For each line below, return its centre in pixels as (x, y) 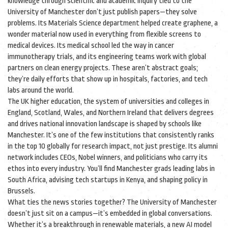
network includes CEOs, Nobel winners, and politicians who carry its (108, 158)
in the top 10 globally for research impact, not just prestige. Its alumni (113, 146)
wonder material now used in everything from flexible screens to (104, 34)
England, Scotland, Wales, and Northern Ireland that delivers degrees (111, 113)
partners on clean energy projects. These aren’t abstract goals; (103, 68)
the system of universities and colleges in (146, 102)
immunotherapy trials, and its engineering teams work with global (107, 57)
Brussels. (21, 191)
